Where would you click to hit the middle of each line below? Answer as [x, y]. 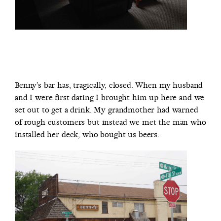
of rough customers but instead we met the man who [110, 122]
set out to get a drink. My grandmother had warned [107, 110]
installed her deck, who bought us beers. [87, 135]
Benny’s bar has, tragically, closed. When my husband [109, 85]
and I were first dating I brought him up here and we [110, 98]
